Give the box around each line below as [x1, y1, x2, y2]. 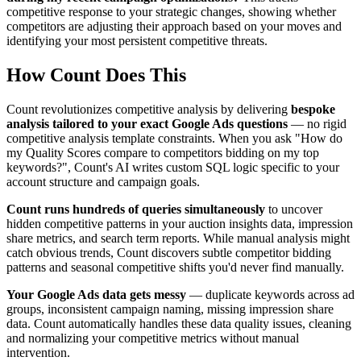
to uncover [265, 201, 322, 216]
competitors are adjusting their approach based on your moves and [6, 19, 342, 34]
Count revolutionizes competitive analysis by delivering [6, 102, 291, 116]
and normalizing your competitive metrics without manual [6, 330, 299, 345]
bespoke [291, 102, 335, 116]
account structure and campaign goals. [6, 174, 200, 189]
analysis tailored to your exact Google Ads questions [6, 116, 288, 131]
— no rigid [288, 116, 346, 131]
